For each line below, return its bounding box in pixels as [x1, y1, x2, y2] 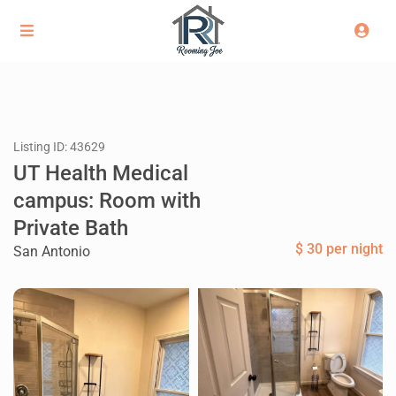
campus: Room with [13, 188, 202, 214]
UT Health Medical [13, 161, 189, 187]
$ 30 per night [294, 240, 383, 258]
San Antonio [13, 243, 91, 261]
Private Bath [13, 216, 129, 241]
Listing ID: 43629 [13, 140, 106, 155]
